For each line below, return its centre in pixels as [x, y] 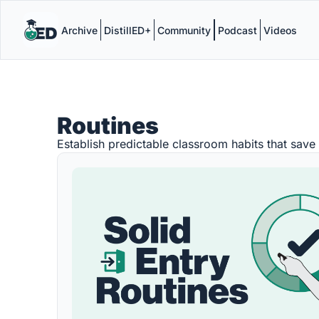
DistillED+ [127, 30]
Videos [280, 30]
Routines [108, 126]
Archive [79, 30]
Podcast [237, 30]
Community [184, 30]
